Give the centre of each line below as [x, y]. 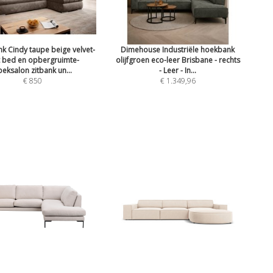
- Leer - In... [178, 70]
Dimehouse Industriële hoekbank [178, 49]
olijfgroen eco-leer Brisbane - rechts [178, 60]
